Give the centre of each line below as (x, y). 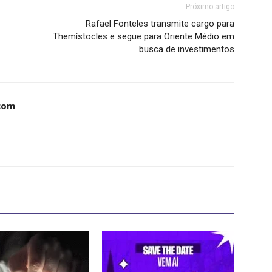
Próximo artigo (210, 6)
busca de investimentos (187, 49)
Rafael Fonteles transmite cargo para (160, 23)
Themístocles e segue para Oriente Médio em (144, 36)
